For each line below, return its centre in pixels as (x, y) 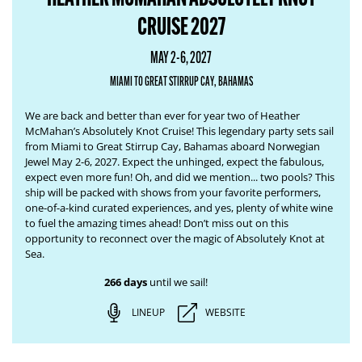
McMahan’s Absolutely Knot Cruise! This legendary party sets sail (179, 131)
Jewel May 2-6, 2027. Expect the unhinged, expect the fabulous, (175, 162)
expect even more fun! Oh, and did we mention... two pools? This (180, 177)
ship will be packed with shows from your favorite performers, (173, 192)
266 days (125, 282)
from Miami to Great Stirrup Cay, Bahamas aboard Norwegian (173, 146)
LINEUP (148, 312)
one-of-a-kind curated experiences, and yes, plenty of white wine (179, 208)
